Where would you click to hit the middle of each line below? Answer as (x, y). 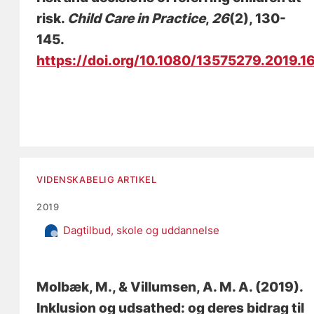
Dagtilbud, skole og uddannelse (142, 230)
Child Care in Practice (137, 18)
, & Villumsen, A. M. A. (183, 287)
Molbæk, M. (75, 287)
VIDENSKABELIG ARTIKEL (97, 179)
